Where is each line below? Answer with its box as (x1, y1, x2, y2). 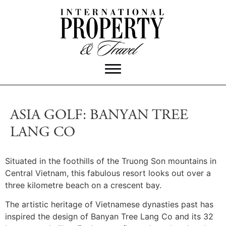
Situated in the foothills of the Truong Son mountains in (5, 156, 216, 166)
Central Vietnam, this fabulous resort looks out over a (5, 168, 211, 179)
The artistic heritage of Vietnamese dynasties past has (5, 199, 213, 210)
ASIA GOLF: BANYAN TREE (10, 108, 188, 124)
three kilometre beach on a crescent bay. (5, 180, 161, 191)
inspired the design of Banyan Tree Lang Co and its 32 (5, 211, 213, 222)
